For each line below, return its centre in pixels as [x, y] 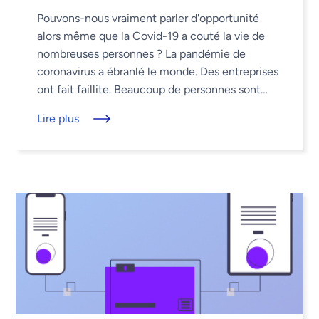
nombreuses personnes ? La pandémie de [142, 53]
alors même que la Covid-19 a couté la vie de [151, 36]
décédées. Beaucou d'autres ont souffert [140, 107]
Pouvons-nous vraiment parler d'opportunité [148, 18]
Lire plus [58, 118]
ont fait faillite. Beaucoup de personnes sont [149, 89]
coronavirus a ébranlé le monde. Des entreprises [158, 71]
